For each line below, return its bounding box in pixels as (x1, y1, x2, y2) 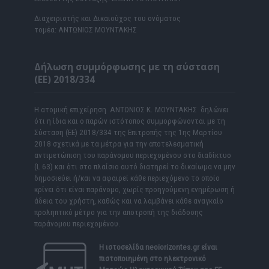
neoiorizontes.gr (145, 242, 199, 252)
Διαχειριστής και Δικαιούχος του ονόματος (34, 13, 181, 23)
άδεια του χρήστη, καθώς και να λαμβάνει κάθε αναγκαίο (34, 196, 223, 205)
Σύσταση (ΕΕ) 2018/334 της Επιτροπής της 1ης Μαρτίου (34, 127, 222, 137)
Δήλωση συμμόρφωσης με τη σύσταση (34, 60, 220, 73)
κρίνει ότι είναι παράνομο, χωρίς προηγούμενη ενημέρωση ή (34, 184, 235, 194)
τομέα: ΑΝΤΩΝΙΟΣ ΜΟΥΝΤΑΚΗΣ (34, 25, 137, 34)
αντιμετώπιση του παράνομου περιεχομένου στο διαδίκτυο (34, 150, 231, 160)
